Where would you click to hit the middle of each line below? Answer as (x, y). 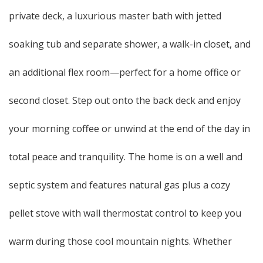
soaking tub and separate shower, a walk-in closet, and (130, 44)
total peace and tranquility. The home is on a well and (126, 157)
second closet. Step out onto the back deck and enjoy (125, 100)
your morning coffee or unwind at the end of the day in (129, 129)
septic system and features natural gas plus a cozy (119, 185)
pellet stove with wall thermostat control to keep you (125, 213)
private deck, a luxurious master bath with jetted (115, 16)
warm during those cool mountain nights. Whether (120, 241)
